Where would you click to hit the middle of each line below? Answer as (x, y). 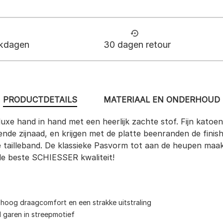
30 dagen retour (137, 45)
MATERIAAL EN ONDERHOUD (162, 100)
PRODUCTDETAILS (40, 100)
